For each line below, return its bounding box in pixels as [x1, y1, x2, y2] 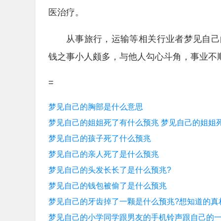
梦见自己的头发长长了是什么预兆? [48, 166, 171, 174]
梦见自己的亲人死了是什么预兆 [48, 150, 159, 158]
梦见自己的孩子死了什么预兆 [48, 134, 151, 143]
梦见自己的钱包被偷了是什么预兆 [48, 182, 167, 190]
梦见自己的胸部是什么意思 [48, 103, 143, 111]
